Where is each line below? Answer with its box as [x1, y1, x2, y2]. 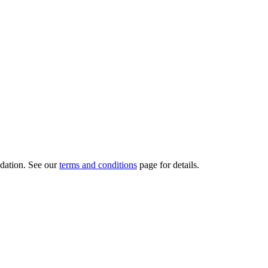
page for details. [137, 160, 199, 170]
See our [28, 160, 59, 170]
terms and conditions [59, 160, 137, 170]
